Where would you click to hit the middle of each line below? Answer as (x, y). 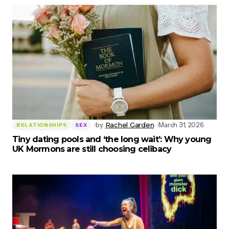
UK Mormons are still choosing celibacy (92, 149)
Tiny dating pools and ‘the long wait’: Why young (112, 140)
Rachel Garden (130, 125)
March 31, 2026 (181, 125)
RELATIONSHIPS (42, 125)
